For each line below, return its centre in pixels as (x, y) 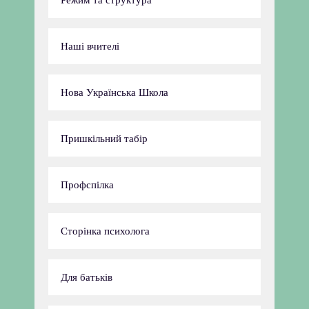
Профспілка (87, 185)
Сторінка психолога (105, 231)
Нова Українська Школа (114, 92)
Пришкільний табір (104, 139)
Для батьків (87, 277)
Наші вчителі (90, 46)
